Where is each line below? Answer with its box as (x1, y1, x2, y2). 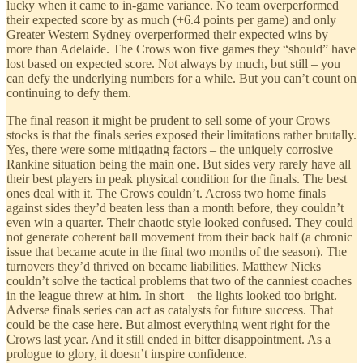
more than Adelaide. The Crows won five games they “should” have (6, 41, 356, 56)
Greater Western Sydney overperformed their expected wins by (6, 27, 328, 41)
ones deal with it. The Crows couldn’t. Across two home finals (6, 186, 326, 200)
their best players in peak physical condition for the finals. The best (6, 171, 347, 186)
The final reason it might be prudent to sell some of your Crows (6, 113, 330, 127)
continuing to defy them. (6, 85, 131, 100)
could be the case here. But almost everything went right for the (6, 317, 330, 331)
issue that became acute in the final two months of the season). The (6, 244, 347, 258)
